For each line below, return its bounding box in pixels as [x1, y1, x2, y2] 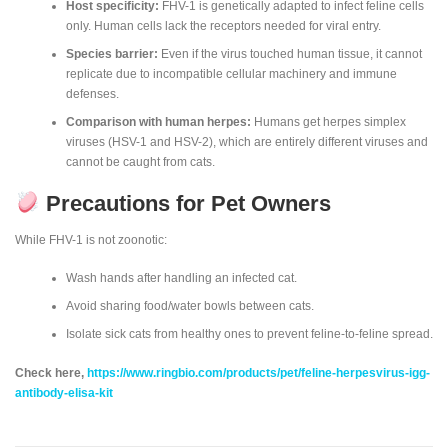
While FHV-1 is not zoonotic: [15, 232, 167, 247]
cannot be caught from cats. [65, 155, 215, 170]
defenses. [65, 87, 119, 102]
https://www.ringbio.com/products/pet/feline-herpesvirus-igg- [87, 365, 430, 380]
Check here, [15, 365, 87, 380]
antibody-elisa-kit [15, 385, 113, 400]
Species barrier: [65, 47, 158, 62]
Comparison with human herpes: [65, 115, 251, 130]
